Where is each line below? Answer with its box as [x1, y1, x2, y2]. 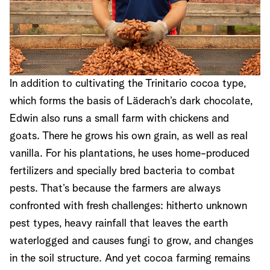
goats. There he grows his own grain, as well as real [10, 130, 248, 142]
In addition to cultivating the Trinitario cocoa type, [10, 78, 246, 89]
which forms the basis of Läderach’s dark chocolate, [10, 95, 253, 107]
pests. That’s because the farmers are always [10, 183, 221, 194]
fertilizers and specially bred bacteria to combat [10, 165, 235, 177]
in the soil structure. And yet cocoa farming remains [10, 253, 250, 264]
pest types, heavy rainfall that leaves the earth [10, 218, 228, 229]
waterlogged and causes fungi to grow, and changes [10, 235, 253, 246]
